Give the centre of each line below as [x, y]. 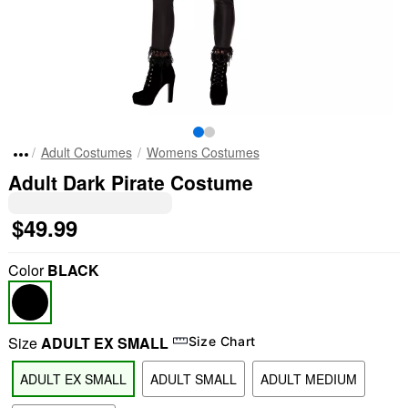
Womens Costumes [203, 152]
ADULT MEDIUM [308, 379]
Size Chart [222, 341]
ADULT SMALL [193, 379]
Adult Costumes [86, 152]
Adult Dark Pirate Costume [130, 182]
